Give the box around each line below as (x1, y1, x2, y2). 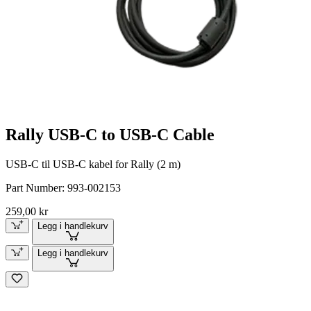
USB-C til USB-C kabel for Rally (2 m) (6, 158, 180, 170)
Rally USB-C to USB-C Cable (6, 126, 215, 144)
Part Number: (6, 181, 67, 194)
